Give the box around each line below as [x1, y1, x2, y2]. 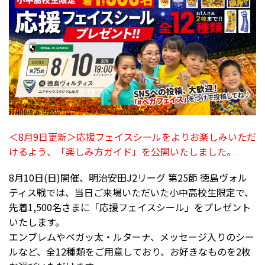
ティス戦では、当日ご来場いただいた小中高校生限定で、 [9, 185, 254, 200]
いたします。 [9, 215, 64, 230]
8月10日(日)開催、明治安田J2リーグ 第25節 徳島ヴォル [9, 170, 247, 185]
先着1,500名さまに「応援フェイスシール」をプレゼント [9, 200, 251, 215]
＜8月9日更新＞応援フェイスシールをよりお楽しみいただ [9, 130, 256, 144]
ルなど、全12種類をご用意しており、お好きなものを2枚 [9, 244, 251, 259]
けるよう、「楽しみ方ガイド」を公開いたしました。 [9, 144, 236, 159]
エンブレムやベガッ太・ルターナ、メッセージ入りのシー [9, 230, 254, 244]
